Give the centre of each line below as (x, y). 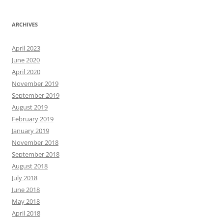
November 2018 (35, 142)
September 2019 (36, 95)
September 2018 (36, 154)
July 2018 (25, 178)
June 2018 (26, 189)
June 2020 (26, 60)
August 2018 (30, 166)
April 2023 (26, 48)
